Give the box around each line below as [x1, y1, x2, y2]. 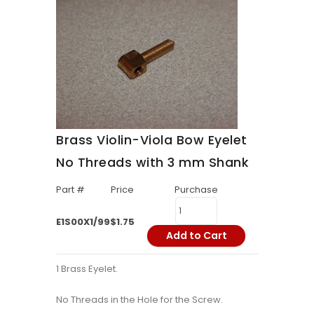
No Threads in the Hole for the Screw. [56, 293, 223, 307]
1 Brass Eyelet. [56, 262, 118, 276]
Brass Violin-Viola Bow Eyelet [56, 131, 247, 149]
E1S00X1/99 [56, 215, 110, 229]
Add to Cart [165, 228, 227, 243]
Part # [56, 183, 85, 197]
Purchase [175, 183, 218, 197]
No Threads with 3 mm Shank [56, 153, 248, 172]
